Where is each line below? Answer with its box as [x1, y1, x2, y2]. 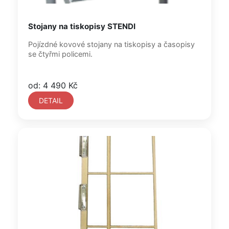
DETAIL [39, 96, 63, 105]
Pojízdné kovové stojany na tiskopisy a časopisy [28, 40, 195, 49]
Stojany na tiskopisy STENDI [28, 21, 135, 31]
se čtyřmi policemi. [28, 50, 93, 58]
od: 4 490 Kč [28, 80, 78, 90]
